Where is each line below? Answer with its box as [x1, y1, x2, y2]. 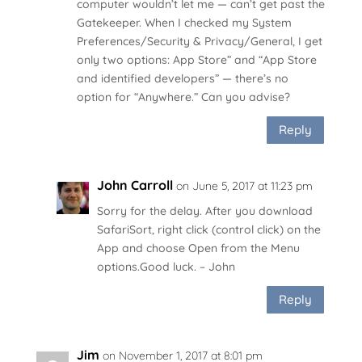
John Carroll [96, 176, 173, 193]
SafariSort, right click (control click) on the [96, 221, 321, 237]
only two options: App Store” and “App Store [76, 52, 317, 67]
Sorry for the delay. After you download [96, 203, 313, 218]
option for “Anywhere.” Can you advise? [76, 89, 290, 104]
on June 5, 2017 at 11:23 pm [175, 178, 313, 193]
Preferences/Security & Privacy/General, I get [76, 33, 322, 48]
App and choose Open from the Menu [96, 240, 300, 255]
